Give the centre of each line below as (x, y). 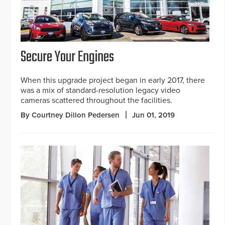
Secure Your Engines (67, 57)
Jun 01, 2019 (153, 115)
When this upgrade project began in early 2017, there (113, 80)
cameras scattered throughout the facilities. (96, 100)
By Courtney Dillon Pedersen (70, 115)
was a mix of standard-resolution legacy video (100, 90)
